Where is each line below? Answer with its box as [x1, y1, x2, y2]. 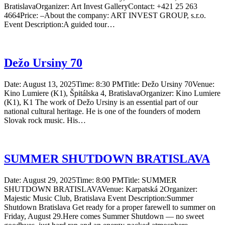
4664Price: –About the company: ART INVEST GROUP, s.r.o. [4, 11, 206, 20]
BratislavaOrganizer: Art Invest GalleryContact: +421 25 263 [4, 2, 197, 11]
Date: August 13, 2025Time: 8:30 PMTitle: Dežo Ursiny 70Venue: [4, 80, 214, 89]
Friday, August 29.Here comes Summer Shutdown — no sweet [4, 211, 204, 220]
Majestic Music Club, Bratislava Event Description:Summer [4, 193, 193, 202]
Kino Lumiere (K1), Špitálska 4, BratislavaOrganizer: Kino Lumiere [4, 89, 220, 98]
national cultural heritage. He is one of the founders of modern [4, 107, 200, 116]
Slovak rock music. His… [4, 116, 86, 125]
